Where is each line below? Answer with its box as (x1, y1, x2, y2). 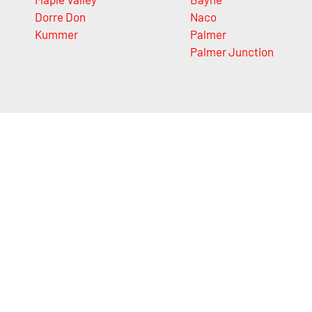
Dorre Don (35, 10, 86, 24)
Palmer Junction (189, 45, 274, 59)
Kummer (35, 27, 78, 42)
